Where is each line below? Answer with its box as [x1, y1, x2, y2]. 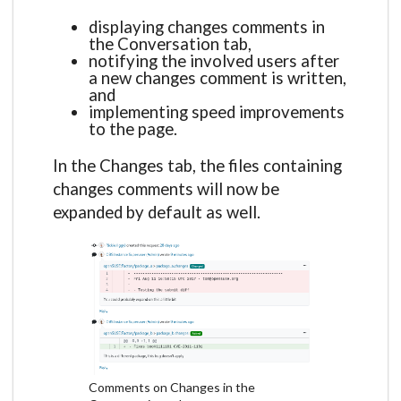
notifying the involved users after [89, 50, 339, 71]
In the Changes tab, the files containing [53, 156, 342, 176]
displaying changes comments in [89, 16, 325, 37]
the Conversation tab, [89, 33, 252, 54]
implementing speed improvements [89, 101, 345, 122]
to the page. [89, 118, 177, 139]
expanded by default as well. [53, 202, 260, 223]
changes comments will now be [53, 179, 279, 200]
